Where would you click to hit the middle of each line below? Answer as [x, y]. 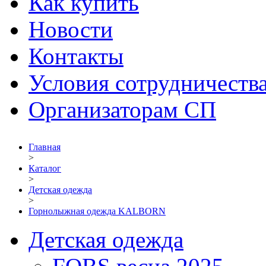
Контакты [76, 56]
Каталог [45, 168]
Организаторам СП [122, 110]
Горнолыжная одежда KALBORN [97, 211]
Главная [45, 147]
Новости [71, 29]
